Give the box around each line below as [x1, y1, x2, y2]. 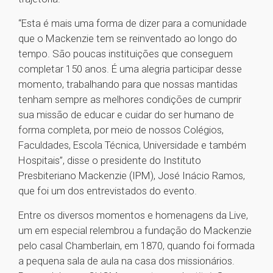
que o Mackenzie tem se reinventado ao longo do [18, 32, 237, 45]
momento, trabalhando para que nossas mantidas [18, 78, 238, 91]
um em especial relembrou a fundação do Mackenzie [18, 224, 252, 237]
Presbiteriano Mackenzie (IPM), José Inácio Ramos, [18, 169, 245, 182]
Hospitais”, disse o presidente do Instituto [18, 154, 201, 167]
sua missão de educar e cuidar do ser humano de [18, 108, 234, 121]
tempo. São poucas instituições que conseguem [18, 48, 233, 60]
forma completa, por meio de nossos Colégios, [18, 124, 224, 136]
